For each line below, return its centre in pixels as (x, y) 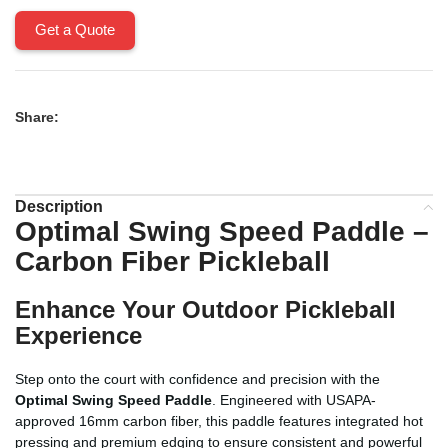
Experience (78, 335)
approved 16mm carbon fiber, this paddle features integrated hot (219, 420)
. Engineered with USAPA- (294, 399)
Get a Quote (75, 29)
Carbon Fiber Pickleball (172, 261)
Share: (37, 116)
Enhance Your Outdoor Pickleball (205, 309)
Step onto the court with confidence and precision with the (197, 378)
